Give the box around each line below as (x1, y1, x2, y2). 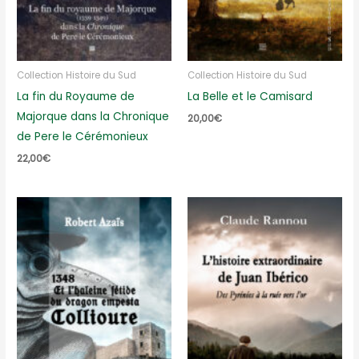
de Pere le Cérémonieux (17, 129, 149, 145)
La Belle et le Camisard (188, 89, 313, 105)
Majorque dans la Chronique (17, 109, 170, 125)
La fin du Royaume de (17, 89, 135, 105)
